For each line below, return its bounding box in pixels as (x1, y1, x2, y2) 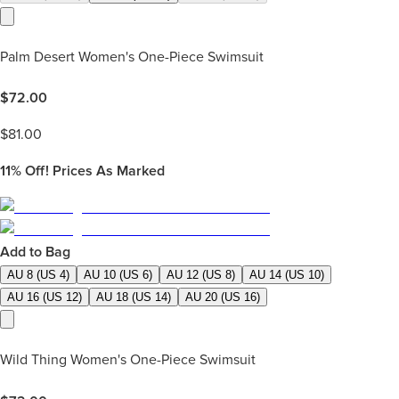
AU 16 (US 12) (7, 290, 82, 305)
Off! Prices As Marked (21, 162, 165, 181)
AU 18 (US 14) (96, 290, 171, 305)
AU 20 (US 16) (185, 290, 260, 305)
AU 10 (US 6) (84, 268, 152, 282)
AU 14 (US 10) (249, 268, 324, 282)
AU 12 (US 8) (167, 268, 235, 282)
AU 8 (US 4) (7, 268, 69, 282)
